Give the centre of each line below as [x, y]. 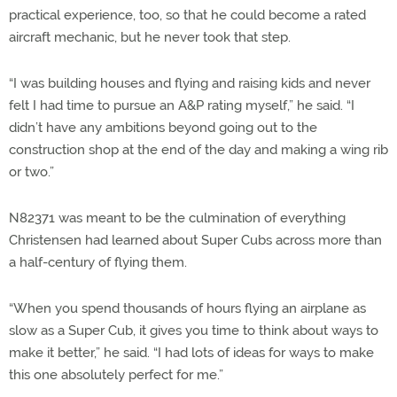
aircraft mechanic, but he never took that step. [150, 37]
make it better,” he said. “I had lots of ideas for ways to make [191, 352]
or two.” [31, 171]
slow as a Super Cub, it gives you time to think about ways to [194, 330]
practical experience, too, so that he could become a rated [187, 15]
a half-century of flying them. [98, 262]
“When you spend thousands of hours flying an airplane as [187, 308]
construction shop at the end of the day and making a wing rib [198, 149]
